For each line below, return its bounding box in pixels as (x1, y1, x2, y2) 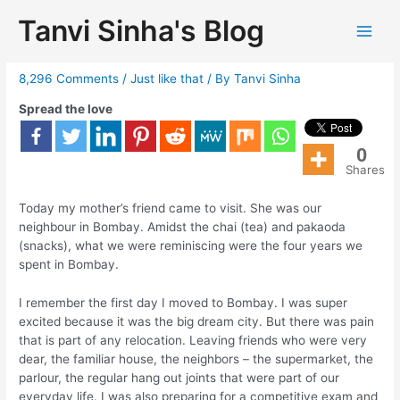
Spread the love (19, 101, 113, 116)
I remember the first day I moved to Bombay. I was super (19, 295, 348, 310)
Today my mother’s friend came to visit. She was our (19, 200, 322, 215)
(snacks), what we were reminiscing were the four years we (19, 237, 363, 253)
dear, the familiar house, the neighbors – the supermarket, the (19, 351, 374, 366)
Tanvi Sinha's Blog (18, 13, 264, 48)
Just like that (130, 71, 204, 87)
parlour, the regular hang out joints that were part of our (19, 370, 340, 385)
